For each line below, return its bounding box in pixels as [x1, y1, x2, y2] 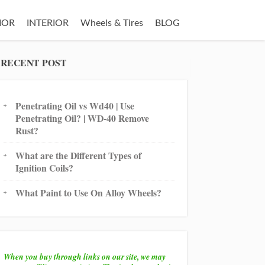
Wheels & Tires [80, 18, 143, 28]
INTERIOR [27, 18, 69, 28]
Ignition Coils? [15, 161, 74, 174]
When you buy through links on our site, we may [4, 251, 166, 262]
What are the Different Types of [15, 148, 142, 162]
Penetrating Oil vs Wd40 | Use [15, 99, 135, 112]
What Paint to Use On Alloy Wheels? [15, 186, 162, 199]
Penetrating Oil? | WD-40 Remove [15, 111, 150, 125]
